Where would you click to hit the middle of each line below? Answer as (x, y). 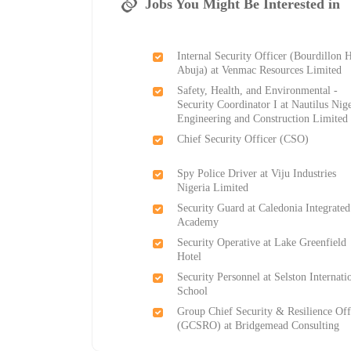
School (193, 291)
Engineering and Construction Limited (263, 119)
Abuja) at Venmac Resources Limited (260, 71)
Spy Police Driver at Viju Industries (257, 174)
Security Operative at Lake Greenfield (262, 243)
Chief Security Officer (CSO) (243, 139)
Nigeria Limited (213, 188)
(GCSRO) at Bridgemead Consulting (259, 326)
